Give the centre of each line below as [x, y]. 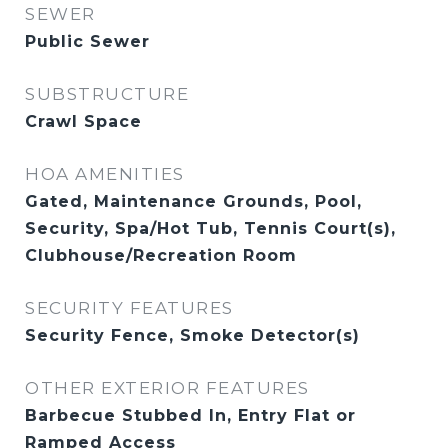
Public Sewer [87, 41]
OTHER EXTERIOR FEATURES [167, 388]
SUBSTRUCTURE [107, 94]
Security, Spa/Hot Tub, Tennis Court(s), [210, 228]
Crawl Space [83, 121]
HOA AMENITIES [105, 174]
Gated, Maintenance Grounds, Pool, [193, 201]
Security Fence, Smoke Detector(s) [192, 335]
